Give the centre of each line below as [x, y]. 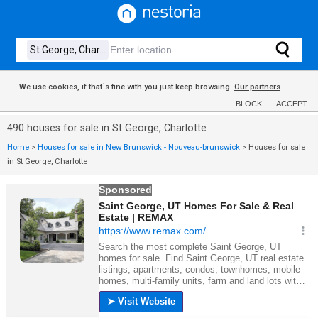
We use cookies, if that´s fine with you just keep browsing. [126, 87]
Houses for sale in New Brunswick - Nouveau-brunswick [139, 147]
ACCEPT [292, 104]
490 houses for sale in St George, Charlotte [107, 128]
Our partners [257, 87]
